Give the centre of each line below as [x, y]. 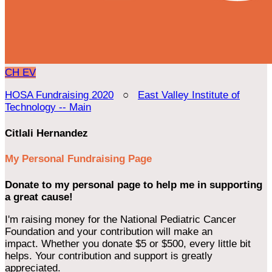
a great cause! [39, 197]
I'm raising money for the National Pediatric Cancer [121, 219]
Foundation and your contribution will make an [109, 231]
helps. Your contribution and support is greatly [109, 256]
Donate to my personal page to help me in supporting [134, 185]
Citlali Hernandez [46, 133]
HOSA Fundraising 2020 [59, 95]
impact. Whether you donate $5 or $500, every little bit [128, 243]
